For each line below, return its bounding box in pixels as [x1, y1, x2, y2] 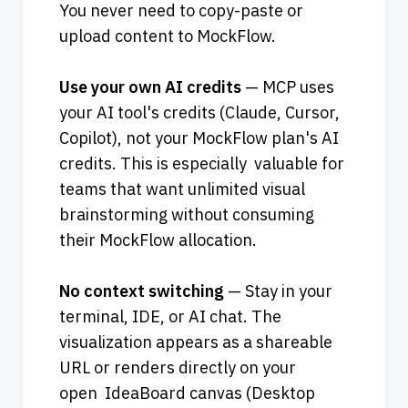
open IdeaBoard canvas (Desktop [59, 382, 315, 404]
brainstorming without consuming [59, 204, 314, 226]
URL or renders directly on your [59, 357, 296, 379]
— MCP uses [241, 76, 334, 98]
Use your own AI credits [59, 76, 241, 98]
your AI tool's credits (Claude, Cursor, [59, 102, 340, 124]
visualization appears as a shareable [59, 331, 332, 353]
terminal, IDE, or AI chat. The [59, 306, 281, 328]
